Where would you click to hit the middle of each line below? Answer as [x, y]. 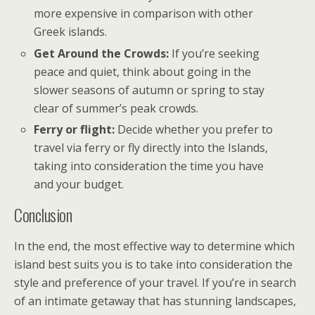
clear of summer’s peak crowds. [116, 108]
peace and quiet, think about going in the [143, 71]
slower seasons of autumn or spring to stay [149, 90]
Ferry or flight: [75, 129]
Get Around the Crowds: [102, 53]
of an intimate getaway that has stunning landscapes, [155, 301]
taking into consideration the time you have [149, 166]
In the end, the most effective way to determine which [154, 246]
